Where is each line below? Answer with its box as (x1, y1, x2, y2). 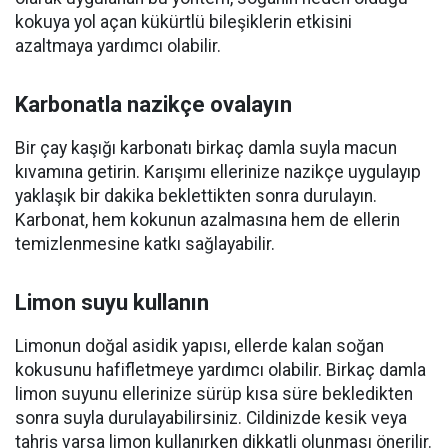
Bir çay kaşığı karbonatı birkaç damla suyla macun (15, 138, 397, 159)
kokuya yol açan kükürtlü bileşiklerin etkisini (15, 12, 352, 33)
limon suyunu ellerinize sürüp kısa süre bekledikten (15, 384, 413, 405)
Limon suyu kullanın (15, 290, 209, 316)
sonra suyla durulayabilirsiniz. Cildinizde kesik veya (15, 408, 407, 429)
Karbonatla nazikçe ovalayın (15, 92, 292, 118)
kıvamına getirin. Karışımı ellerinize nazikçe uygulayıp (15, 162, 421, 183)
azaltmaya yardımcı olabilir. (15, 36, 221, 57)
